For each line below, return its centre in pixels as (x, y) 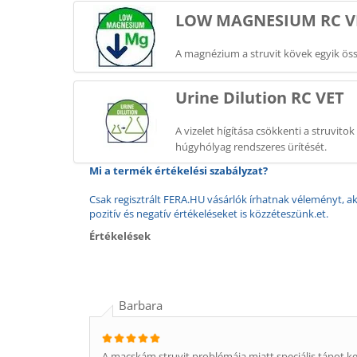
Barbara (141, 305)
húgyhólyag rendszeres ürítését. (251, 147)
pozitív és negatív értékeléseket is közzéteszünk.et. (209, 214)
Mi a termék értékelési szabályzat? (178, 171)
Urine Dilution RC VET (260, 98)
